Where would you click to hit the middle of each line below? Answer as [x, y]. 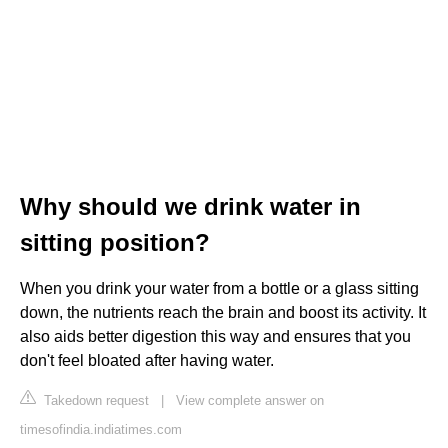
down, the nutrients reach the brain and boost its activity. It [223, 312]
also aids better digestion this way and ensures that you [215, 336]
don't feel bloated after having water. [147, 360]
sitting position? [115, 242]
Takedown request [94, 400]
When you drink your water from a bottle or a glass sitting [219, 288]
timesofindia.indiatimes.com [101, 429]
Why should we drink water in [190, 206]
